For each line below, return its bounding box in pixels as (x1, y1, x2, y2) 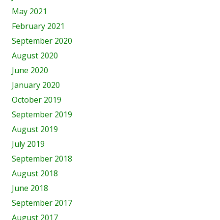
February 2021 (12, 21, 65, 31)
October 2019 (12, 94, 61, 105)
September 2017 (12, 197, 72, 208)
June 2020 (12, 65, 48, 76)
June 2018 (12, 183, 48, 193)
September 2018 (12, 153, 72, 164)
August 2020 (12, 50, 58, 61)
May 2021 (12, 6, 47, 17)
